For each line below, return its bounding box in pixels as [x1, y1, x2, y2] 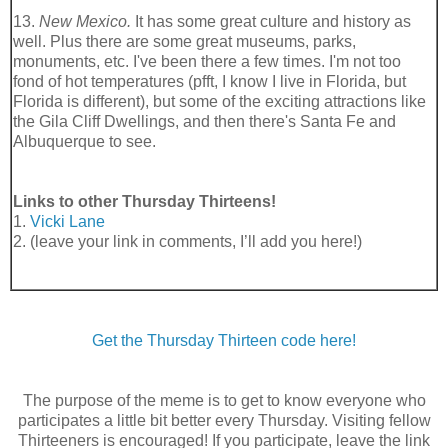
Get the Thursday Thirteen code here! [92, 332, 356, 350]
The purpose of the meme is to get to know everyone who [22, 392, 426, 410]
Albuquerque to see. [13, 133, 156, 151]
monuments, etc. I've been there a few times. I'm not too [13, 53, 401, 71]
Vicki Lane [30, 213, 105, 231]
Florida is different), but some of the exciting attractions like [13, 93, 426, 111]
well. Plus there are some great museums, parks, [13, 33, 356, 51]
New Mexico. [39, 13, 131, 31]
